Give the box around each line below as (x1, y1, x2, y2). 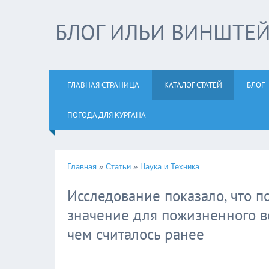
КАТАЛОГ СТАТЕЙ (164, 80, 222, 90)
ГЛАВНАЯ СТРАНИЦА (67, 80, 139, 90)
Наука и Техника (140, 162, 199, 171)
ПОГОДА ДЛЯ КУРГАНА (67, 110, 146, 120)
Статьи (106, 162, 131, 171)
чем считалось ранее (67, 225, 204, 244)
